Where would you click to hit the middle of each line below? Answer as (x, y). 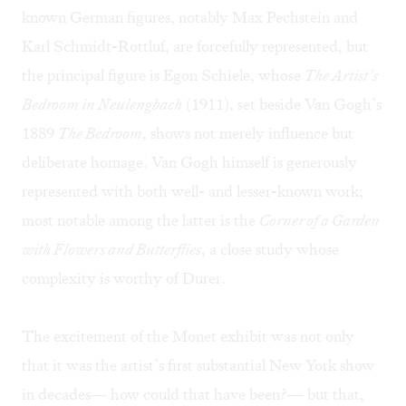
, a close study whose (270, 250)
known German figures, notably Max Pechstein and (190, 18)
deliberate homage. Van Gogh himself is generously (189, 163)
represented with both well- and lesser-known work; (193, 192)
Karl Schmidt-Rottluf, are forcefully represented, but (195, 47)
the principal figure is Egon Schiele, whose (163, 76)
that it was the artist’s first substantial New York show (198, 366)
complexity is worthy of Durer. (124, 279)
